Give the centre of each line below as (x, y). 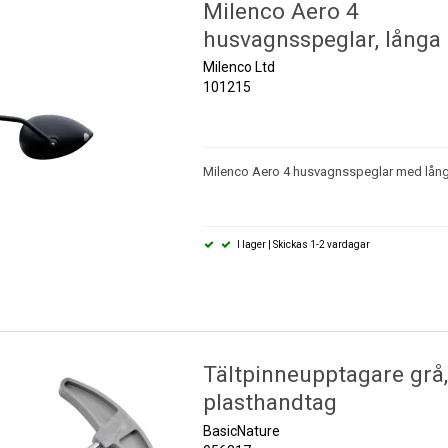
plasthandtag (269, 403)
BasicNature (241, 430)
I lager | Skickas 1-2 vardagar (303, 245)
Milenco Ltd (238, 67)
